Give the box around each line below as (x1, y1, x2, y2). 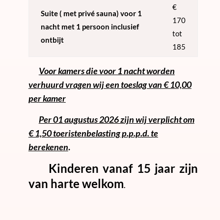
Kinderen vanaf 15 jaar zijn (28, 161, 198, 175)
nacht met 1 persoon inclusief (40, 22, 139, 31)
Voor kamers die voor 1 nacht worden (38, 65, 175, 76)
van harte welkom (28, 176, 124, 191)
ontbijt (40, 35, 64, 44)
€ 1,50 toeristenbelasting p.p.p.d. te (28, 127, 158, 138)
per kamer (28, 92, 66, 104)
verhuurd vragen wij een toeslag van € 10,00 (28, 79, 192, 90)
